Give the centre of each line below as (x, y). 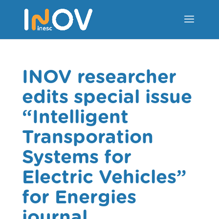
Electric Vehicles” (104, 177)
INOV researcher (99, 77)
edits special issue (107, 97)
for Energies (79, 197)
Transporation (88, 137)
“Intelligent (75, 117)
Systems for (77, 157)
